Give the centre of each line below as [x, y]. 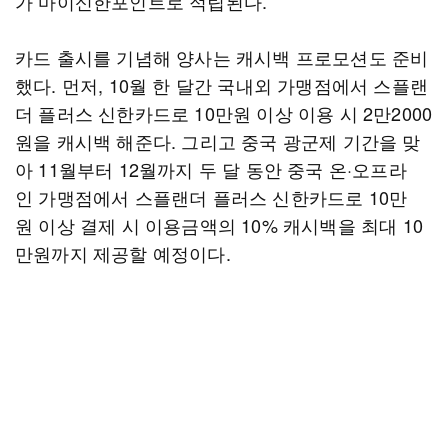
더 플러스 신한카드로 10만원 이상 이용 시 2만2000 [224, 113]
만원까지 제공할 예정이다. [123, 253]
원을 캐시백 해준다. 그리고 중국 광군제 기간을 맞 [218, 141]
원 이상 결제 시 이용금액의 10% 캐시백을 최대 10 [219, 225]
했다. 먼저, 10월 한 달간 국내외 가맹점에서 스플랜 [221, 85]
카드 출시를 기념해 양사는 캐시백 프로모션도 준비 [222, 57]
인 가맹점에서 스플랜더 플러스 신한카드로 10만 [211, 197]
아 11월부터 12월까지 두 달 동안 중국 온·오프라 [211, 169]
